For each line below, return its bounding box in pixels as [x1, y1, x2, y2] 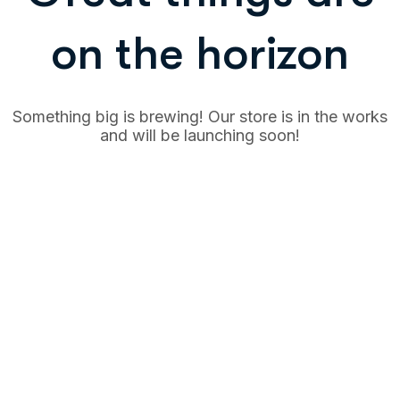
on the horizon [51, 27, 349, 80]
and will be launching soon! [100, 126, 300, 145]
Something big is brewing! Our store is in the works [12, 107, 387, 126]
